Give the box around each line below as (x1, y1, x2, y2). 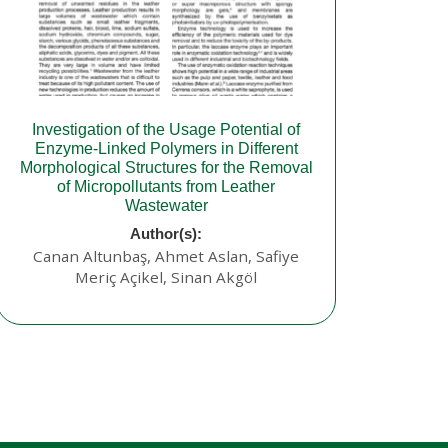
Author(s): (130, 225, 202, 243)
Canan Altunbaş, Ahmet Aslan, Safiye (33, 246, 299, 267)
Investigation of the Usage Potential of (32, 121, 300, 139)
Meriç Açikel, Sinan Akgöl (75, 267, 257, 288)
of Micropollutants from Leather (57, 178, 275, 196)
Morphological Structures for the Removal (19, 159, 313, 177)
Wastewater (124, 197, 208, 215)
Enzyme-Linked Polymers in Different (34, 140, 298, 158)
